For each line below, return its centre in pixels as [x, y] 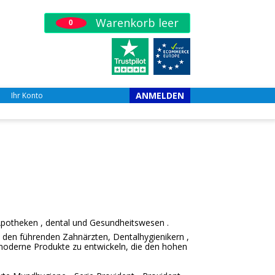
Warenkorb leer [135, 23]
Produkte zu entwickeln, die [88, 246]
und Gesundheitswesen [118, 223]
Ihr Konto [27, 95]
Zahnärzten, [86, 237]
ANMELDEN [160, 95]
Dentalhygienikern [148, 237]
